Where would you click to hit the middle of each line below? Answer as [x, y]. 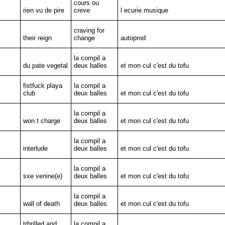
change [84, 38]
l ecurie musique [144, 10]
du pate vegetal [45, 66]
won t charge [41, 121]
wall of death [41, 204]
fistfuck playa [42, 86]
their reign [37, 38]
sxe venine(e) [42, 176]
